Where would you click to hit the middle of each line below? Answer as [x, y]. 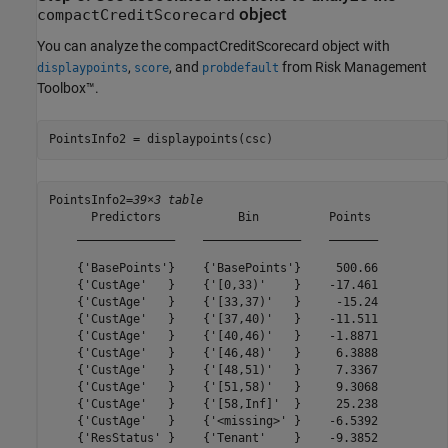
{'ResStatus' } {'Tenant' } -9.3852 [213, 438]
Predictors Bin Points [213, 217]
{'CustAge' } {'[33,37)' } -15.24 [213, 302]
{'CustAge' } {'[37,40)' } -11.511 [213, 319]
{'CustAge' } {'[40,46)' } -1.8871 [213, 336]
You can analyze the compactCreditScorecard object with [213, 45]
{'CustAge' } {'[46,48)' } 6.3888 [213, 353]
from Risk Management [353, 66]
